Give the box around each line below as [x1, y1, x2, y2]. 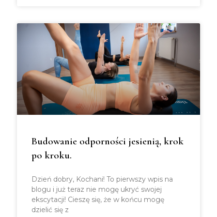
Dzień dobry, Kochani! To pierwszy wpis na [31, 175, 173, 184]
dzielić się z [31, 205, 69, 214]
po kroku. [31, 149, 72, 161]
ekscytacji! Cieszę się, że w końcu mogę [31, 195, 164, 204]
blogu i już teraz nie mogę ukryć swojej [31, 185, 162, 194]
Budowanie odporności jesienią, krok [31, 135, 184, 147]
